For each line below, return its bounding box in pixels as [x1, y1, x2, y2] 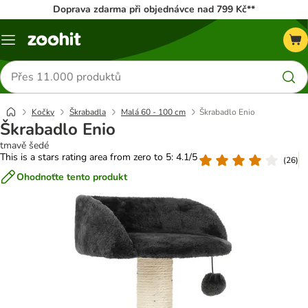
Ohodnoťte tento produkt [16, 170, 127, 184]
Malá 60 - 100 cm [121, 107, 186, 118]
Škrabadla [69, 107, 106, 118]
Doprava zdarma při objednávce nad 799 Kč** [53, 3, 255, 16]
